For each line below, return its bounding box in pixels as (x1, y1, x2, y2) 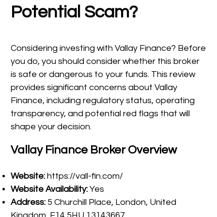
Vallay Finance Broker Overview (11, 144, 177, 156)
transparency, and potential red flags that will (11, 109, 190, 118)
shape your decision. (11, 122, 92, 131)
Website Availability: (11, 185, 88, 194)
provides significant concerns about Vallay (11, 83, 178, 92)
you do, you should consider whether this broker (11, 57, 200, 66)
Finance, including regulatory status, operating (11, 96, 195, 105)
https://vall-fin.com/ (45, 171, 124, 181)
